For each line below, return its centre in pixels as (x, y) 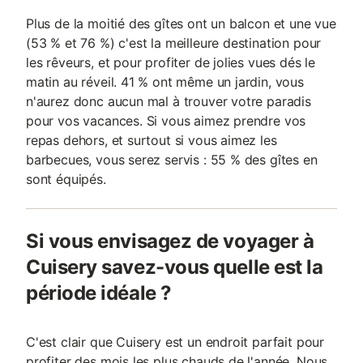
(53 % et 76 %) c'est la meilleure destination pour (174, 43)
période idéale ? (99, 293)
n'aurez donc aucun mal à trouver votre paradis (169, 101)
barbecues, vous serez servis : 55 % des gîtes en (172, 160)
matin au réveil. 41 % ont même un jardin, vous (165, 82)
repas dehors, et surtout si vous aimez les (152, 140)
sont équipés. (66, 179)
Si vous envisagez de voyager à (170, 241)
